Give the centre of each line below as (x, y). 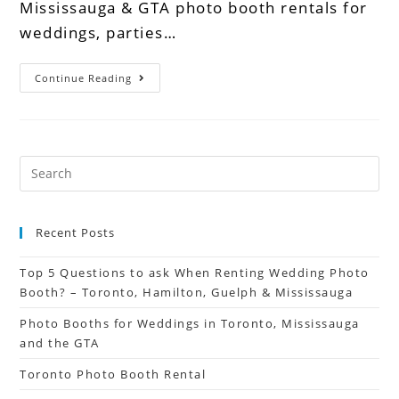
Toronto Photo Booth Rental (113, 374)
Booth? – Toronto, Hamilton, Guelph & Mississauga (187, 292)
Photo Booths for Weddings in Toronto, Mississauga (190, 323)
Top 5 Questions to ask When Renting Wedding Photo (195, 272)
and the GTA (60, 342)
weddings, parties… (98, 32)
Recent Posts (76, 232)
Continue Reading (84, 77)
